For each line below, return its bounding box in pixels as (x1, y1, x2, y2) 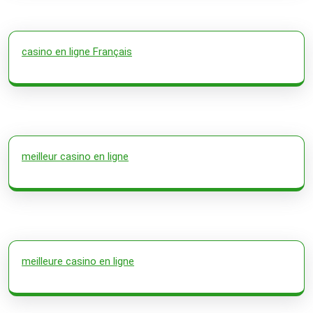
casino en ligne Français (22, 45, 132, 58)
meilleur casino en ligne (22, 150, 129, 163)
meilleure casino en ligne (22, 254, 134, 268)
